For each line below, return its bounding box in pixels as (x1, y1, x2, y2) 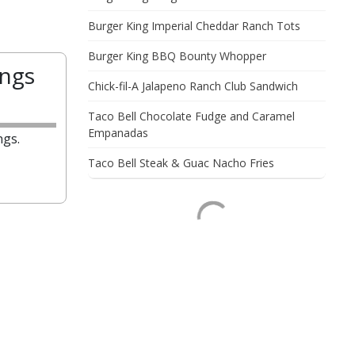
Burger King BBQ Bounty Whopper (88, 48, 266, 63)
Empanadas (88, 125, 148, 140)
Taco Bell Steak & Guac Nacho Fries (88, 155, 274, 170)
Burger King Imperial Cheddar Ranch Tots (88, 18, 300, 33)
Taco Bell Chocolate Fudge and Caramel (88, 109, 295, 124)
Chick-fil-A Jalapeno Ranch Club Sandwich (88, 78, 298, 94)
